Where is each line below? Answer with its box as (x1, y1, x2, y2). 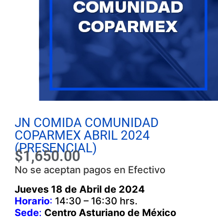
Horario (15, 195, 50, 207)
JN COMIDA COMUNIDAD (15, 115, 159, 130)
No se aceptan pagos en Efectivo (15, 164, 165, 176)
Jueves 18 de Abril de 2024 (15, 183, 145, 196)
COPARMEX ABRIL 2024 (15, 127, 150, 143)
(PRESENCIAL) (15, 140, 97, 155)
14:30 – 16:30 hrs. (53, 195, 138, 207)
